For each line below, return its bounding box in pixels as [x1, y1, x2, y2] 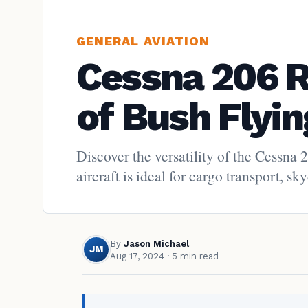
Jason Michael [124, 238, 189, 249]
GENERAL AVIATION [76, 34, 210, 48]
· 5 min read [164, 250, 219, 261]
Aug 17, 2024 [110, 250, 164, 261]
